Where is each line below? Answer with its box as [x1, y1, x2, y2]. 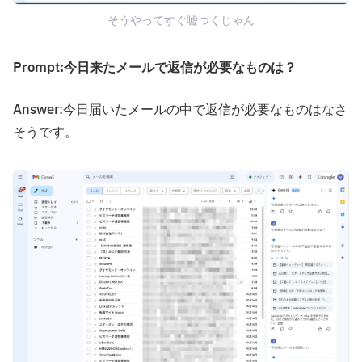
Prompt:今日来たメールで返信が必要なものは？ [13, 58, 297, 78]
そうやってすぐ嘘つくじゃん [107, 12, 255, 30]
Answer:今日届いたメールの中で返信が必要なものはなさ [13, 100, 347, 120]
